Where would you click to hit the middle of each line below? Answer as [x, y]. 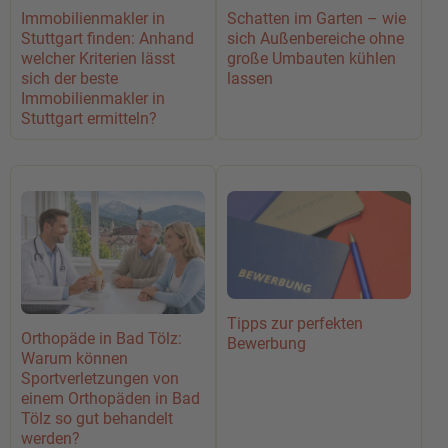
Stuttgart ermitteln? [89, 119]
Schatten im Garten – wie [316, 19]
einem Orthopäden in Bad [110, 399]
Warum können [74, 359]
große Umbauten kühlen [311, 59]
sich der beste [69, 79]
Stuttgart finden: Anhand [107, 39]
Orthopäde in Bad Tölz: [101, 339]
